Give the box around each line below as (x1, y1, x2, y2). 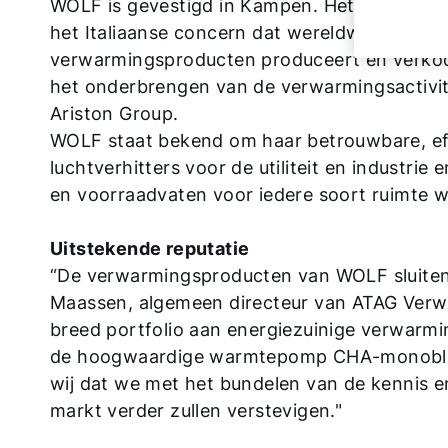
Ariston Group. (50, 103, 179, 124)
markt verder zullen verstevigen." (50, 400, 343, 421)
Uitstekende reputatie (50, 238, 250, 259)
